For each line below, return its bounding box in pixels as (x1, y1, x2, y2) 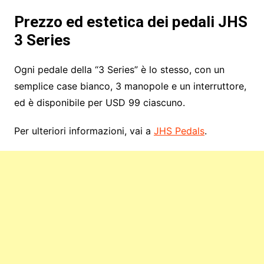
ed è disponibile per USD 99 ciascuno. (14, 97, 185, 109)
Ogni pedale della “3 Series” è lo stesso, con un (14, 64, 225, 76)
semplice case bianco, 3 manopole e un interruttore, (14, 80, 246, 93)
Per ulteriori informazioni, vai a (14, 125, 154, 137)
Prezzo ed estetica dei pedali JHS (14, 13, 247, 31)
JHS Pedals (153, 125, 204, 137)
